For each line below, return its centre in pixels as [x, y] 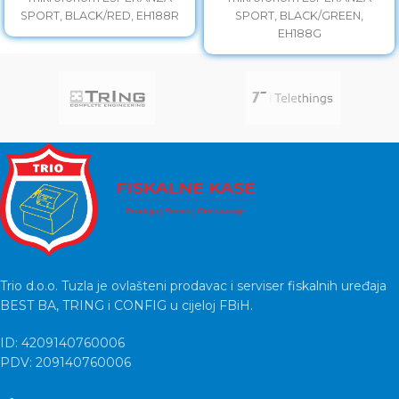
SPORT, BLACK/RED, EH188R [100, 16]
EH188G [299, 34]
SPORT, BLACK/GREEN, [299, 16]
